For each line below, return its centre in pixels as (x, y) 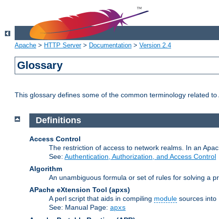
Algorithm (46, 168)
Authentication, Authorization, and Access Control (140, 156)
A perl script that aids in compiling (101, 198)
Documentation (110, 45)
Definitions (58, 120)
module (165, 198)
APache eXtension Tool (68, 189)
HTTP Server (63, 45)
